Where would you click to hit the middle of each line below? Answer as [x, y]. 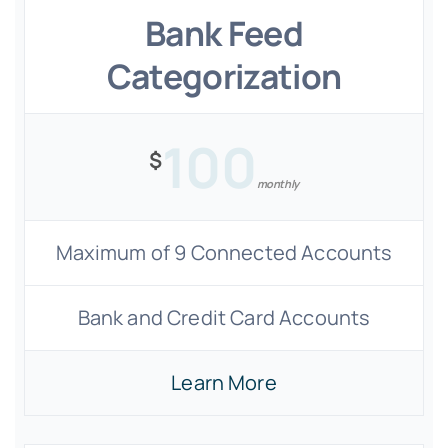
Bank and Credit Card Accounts [224, 317]
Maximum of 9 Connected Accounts [224, 252]
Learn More [224, 382]
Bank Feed [224, 33]
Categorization [224, 76]
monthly [277, 183]
